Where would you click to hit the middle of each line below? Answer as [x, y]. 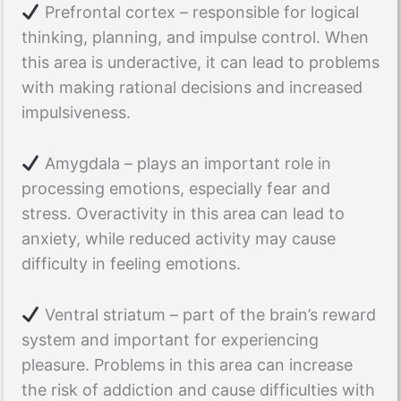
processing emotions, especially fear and [176, 189]
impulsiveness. [78, 113]
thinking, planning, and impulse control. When [195, 38]
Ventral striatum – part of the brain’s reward [208, 314]
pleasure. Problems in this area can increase [187, 364]
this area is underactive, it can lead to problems [200, 63]
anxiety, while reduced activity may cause [179, 239]
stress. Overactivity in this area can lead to [183, 214]
